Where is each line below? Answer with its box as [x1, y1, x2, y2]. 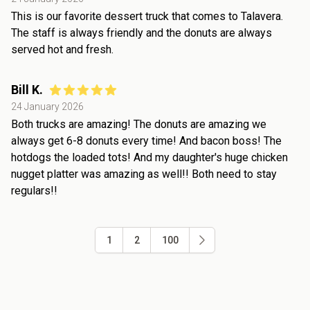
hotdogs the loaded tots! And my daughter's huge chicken [11, 150, 288, 164]
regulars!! [11, 183, 57, 197]
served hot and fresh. [11, 42, 113, 56]
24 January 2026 [11, 100, 84, 112]
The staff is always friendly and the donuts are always [11, 26, 272, 39]
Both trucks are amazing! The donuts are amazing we [11, 117, 266, 131]
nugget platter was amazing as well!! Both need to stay [11, 167, 277, 181]
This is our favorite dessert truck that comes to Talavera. [11, 9, 283, 23]
